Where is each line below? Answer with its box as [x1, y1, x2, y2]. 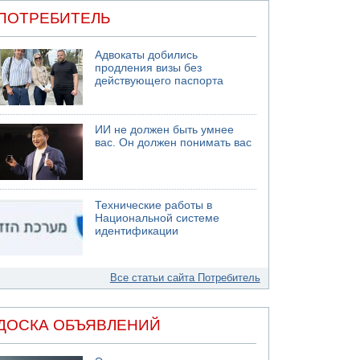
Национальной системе [95, 211, 220, 224]
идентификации [95, 224, 179, 237]
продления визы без [95, 61, 202, 74]
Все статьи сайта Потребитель [109, 271, 260, 284]
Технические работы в [95, 198, 213, 211]
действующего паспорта [95, 74, 224, 87]
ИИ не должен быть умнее [95, 124, 235, 136]
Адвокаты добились [95, 48, 198, 61]
